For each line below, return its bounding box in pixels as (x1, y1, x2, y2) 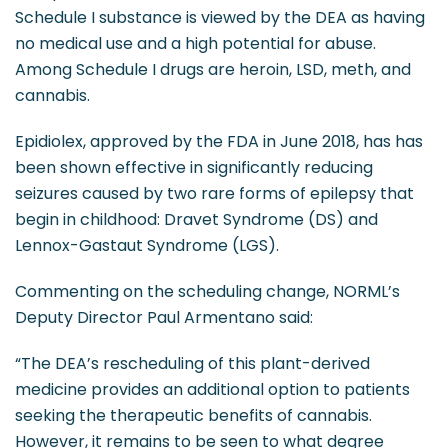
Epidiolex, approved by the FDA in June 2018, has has (15, 130, 423, 153)
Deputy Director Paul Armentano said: (15, 306, 313, 329)
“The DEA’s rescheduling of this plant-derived (15, 352, 370, 375)
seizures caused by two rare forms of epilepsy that (15, 182, 414, 205)
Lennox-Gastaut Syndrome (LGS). (15, 234, 279, 257)
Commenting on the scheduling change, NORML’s (15, 280, 400, 303)
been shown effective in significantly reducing (15, 156, 373, 179)
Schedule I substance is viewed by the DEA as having (15, 6, 425, 29)
